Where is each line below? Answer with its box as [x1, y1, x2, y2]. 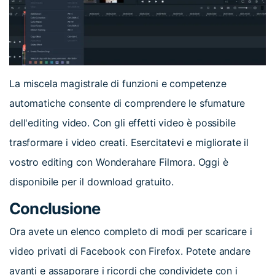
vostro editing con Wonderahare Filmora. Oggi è [9, 155, 228, 168]
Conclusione [9, 198, 101, 218]
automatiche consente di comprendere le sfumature [9, 96, 246, 109]
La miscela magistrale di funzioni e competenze [9, 77, 227, 90]
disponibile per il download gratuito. [9, 175, 174, 188]
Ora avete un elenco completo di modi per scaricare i [9, 225, 252, 238]
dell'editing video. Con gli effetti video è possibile [9, 116, 236, 129]
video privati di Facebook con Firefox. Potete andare [9, 244, 250, 257]
